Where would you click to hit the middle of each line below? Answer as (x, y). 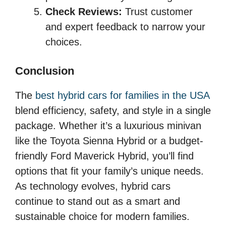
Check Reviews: (84, 12)
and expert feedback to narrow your (125, 27)
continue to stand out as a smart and (98, 202)
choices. (64, 42)
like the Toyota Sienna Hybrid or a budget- (109, 141)
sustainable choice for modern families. (102, 217)
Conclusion (45, 71)
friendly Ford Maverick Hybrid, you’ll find (104, 156)
